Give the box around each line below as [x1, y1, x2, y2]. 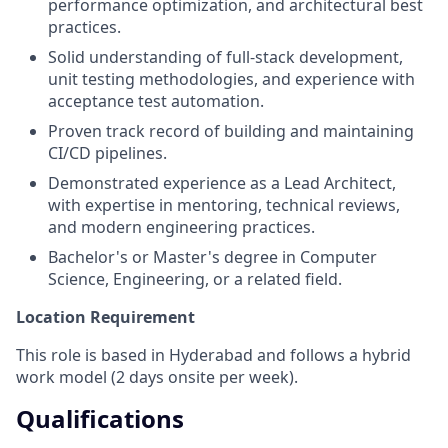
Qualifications [16, 401, 184, 435]
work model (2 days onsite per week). [16, 365, 298, 388]
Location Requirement [16, 305, 195, 328]
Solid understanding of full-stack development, [48, 45, 403, 68]
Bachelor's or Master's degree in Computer [48, 245, 377, 268]
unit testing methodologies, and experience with [48, 67, 415, 90]
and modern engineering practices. [48, 215, 315, 238]
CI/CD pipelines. [48, 141, 167, 164]
